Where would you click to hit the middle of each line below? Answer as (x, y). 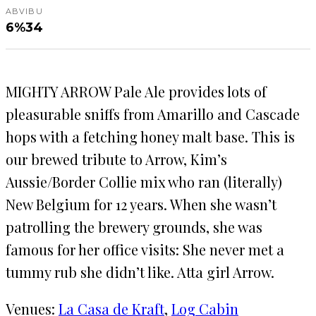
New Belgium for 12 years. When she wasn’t (141, 204)
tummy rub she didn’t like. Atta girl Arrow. (140, 272)
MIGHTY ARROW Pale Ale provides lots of (136, 91)
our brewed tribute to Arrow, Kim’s (116, 159)
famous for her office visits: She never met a (145, 249)
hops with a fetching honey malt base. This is (150, 136)
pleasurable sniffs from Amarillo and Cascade (153, 114)
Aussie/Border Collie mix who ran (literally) (144, 181)
